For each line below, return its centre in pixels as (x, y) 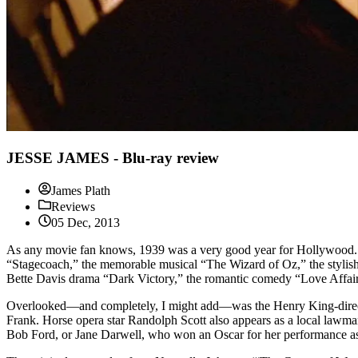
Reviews (73, 206)
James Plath (81, 190)
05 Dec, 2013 (86, 222)
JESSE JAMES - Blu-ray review (113, 158)
